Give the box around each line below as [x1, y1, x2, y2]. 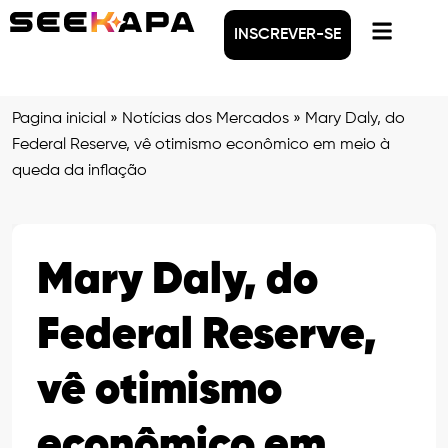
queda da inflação [12, 163, 147, 179]
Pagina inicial [12, 111, 106, 127]
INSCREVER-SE [234, 27, 341, 43]
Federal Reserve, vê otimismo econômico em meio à [12, 137, 390, 153]
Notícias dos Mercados [122, 111, 289, 127]
